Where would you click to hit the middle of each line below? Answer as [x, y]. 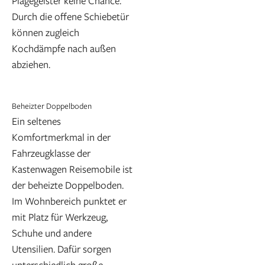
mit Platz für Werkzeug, [60, 216]
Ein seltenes [36, 121]
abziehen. [31, 64]
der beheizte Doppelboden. [68, 185]
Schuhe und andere [52, 232]
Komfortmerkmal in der [61, 137]
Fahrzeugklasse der [51, 153]
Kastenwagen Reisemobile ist [72, 169]
